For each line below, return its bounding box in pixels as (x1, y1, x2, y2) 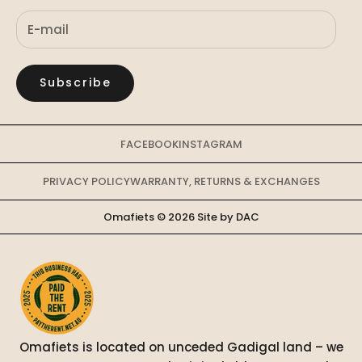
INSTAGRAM (178, 136, 242, 152)
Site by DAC (196, 208, 259, 225)
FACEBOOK (120, 136, 179, 152)
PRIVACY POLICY (42, 173, 130, 189)
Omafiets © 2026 (103, 208, 197, 225)
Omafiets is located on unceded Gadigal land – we (19, 338, 343, 356)
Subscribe (40, 74, 112, 91)
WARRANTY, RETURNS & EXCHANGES (129, 173, 320, 189)
